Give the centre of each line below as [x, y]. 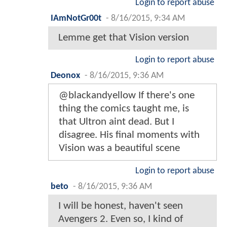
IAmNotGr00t [76, 18]
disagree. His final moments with [129, 135]
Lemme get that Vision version [124, 37]
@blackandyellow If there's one [127, 95]
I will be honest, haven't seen [121, 206]
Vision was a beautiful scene [119, 148]
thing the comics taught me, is [124, 108]
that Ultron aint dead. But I [117, 122]
